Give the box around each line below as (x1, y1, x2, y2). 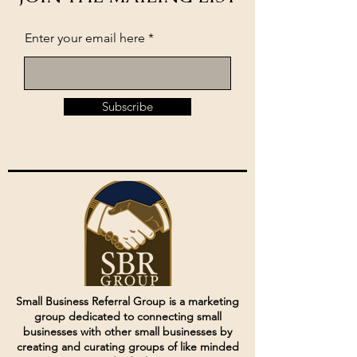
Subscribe (102, 98, 153, 114)
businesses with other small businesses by (23, 324, 232, 339)
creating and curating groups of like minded (16, 339, 239, 354)
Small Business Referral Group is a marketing (16, 293, 239, 308)
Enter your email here (25, 29, 145, 45)
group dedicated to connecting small (33, 308, 222, 324)
